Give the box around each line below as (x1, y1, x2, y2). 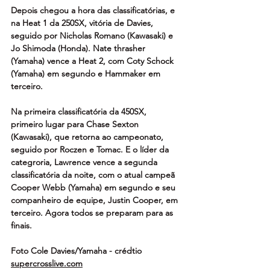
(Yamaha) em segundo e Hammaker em (11, 67, 163, 79)
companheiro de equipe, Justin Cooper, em (11, 194, 180, 206)
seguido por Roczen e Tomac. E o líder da (11, 143, 171, 155)
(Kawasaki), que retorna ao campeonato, (11, 131, 166, 142)
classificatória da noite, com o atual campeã (11, 169, 177, 180)
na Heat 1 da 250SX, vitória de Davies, (11, 17, 155, 28)
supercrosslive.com (11, 257, 83, 269)
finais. (11, 219, 32, 231)
